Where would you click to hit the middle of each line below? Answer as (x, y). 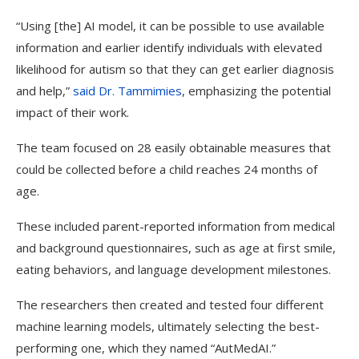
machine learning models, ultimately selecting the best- (168, 326)
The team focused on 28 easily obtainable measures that (173, 147)
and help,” (44, 91)
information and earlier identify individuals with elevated (169, 47)
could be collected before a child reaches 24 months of (167, 169)
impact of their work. (73, 112)
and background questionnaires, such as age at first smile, (176, 248)
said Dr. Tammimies (127, 91)
